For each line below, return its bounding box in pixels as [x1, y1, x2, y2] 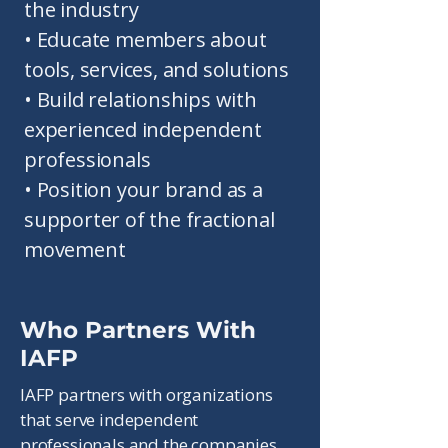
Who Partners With [20, 316, 256, 344]
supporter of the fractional [24, 206, 275, 233]
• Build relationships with [24, 86, 257, 113]
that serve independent [20, 408, 199, 431]
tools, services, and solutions [24, 56, 290, 83]
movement [24, 236, 126, 263]
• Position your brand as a [24, 176, 263, 203]
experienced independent [24, 116, 262, 143]
